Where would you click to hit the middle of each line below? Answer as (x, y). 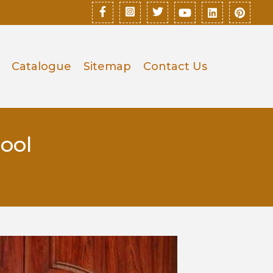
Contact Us (175, 66)
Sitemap (107, 66)
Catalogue (41, 66)
